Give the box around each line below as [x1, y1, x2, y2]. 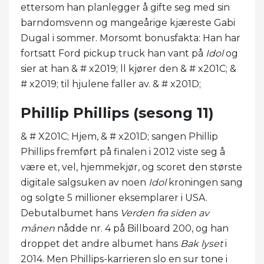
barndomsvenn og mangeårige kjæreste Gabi [21, 16, 235, 28]
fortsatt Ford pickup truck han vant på [21, 47, 206, 59]
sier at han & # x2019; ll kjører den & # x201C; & [21, 62, 236, 74]
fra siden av [157, 207, 209, 219]
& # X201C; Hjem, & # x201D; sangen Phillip [21, 130, 218, 142]
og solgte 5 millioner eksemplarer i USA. [21, 192, 207, 203]
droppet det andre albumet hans [21, 237, 180, 249]
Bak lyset [180, 237, 223, 249]
